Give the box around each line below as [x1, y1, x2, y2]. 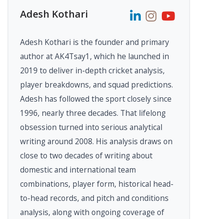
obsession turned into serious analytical [20, 122, 162, 133]
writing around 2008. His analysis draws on [20, 136, 173, 147]
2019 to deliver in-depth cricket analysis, [20, 65, 165, 76]
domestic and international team [20, 164, 136, 175]
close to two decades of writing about [20, 150, 153, 161]
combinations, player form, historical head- [20, 178, 174, 190]
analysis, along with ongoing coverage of [20, 207, 164, 218]
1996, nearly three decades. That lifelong [20, 108, 166, 119]
